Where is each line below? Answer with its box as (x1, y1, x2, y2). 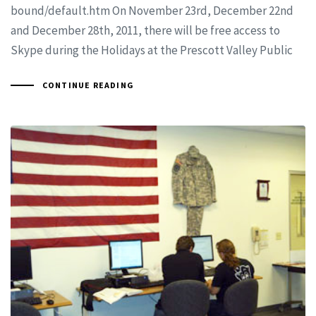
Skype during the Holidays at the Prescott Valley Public (11, 42, 293, 59)
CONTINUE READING (42, 80, 134, 91)
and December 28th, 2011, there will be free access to (11, 23, 280, 39)
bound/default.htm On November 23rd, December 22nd (11, 3, 293, 19)
